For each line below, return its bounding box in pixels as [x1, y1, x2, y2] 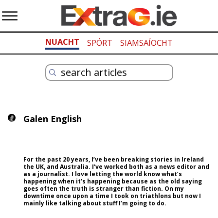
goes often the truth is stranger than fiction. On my [23, 184, 184, 193]
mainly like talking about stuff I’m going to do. [23, 199, 166, 208]
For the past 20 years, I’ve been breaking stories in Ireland [23, 155, 204, 164]
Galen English [23, 113, 82, 125]
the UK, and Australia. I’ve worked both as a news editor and [23, 163, 209, 171]
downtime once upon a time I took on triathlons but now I [23, 192, 201, 200]
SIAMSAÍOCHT [120, 37, 173, 49]
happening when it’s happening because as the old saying [23, 177, 202, 186]
